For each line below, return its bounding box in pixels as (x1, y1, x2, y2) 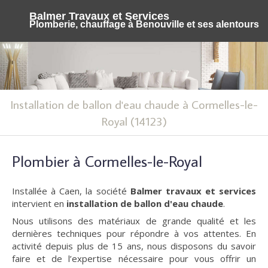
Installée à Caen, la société (12, 185, 130, 197)
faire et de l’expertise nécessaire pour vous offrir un (12, 252, 256, 264)
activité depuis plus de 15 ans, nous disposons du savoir (12, 240, 256, 252)
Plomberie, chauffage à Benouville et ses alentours (29, 19, 259, 29)
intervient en (12, 197, 66, 209)
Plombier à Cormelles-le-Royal (12, 151, 202, 171)
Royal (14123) (101, 113, 167, 129)
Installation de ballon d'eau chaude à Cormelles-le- (10, 96, 258, 112)
